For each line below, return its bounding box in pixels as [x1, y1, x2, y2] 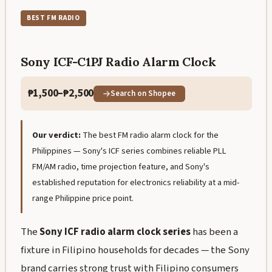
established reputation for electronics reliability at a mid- [32, 175, 239, 189]
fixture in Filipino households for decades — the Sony [20, 243, 250, 258]
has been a [190, 225, 238, 240]
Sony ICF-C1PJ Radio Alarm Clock [20, 53, 216, 69]
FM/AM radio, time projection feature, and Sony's [32, 160, 209, 173]
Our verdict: [32, 128, 81, 141]
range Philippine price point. [32, 191, 134, 205]
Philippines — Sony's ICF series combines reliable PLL [32, 144, 226, 157]
